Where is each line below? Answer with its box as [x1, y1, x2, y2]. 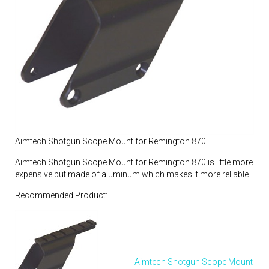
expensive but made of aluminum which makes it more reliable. [15, 169, 250, 179]
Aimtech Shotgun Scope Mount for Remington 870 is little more [15, 157, 253, 167]
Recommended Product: [15, 190, 107, 200]
